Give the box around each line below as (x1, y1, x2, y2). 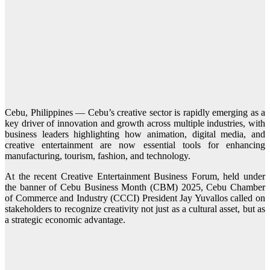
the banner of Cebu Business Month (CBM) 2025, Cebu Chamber (5, 182, 265, 193)
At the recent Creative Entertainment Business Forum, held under (5, 171, 265, 182)
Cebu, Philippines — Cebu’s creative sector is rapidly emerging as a (5, 107, 265, 118)
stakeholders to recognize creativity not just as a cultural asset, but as (5, 204, 265, 215)
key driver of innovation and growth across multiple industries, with (5, 118, 265, 129)
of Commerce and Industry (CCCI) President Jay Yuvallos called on (5, 193, 265, 204)
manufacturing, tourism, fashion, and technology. (5, 151, 190, 162)
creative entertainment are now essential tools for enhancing (5, 140, 265, 151)
